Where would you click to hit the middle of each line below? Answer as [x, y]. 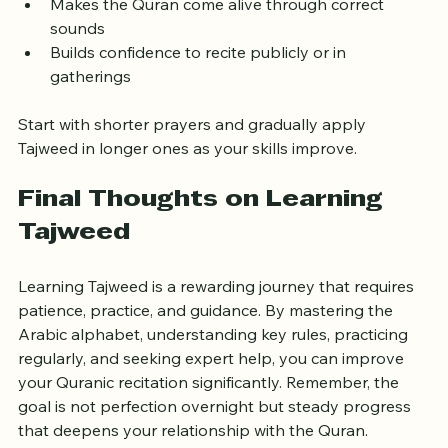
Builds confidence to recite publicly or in [200, 94]
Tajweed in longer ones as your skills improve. [187, 190]
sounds [77, 70]
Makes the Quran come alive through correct [219, 46]
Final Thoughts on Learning [204, 242]
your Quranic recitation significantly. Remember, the [210, 424]
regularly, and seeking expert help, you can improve [213, 400]
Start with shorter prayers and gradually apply [194, 166]
